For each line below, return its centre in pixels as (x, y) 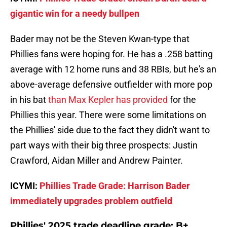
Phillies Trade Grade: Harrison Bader (115, 186)
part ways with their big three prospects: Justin (104, 145)
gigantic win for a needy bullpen (75, 14)
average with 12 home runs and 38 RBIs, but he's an (113, 69)
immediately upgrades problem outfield (91, 201)
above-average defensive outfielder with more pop (111, 85)
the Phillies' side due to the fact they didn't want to (110, 130)
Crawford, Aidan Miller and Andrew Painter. (97, 161)
